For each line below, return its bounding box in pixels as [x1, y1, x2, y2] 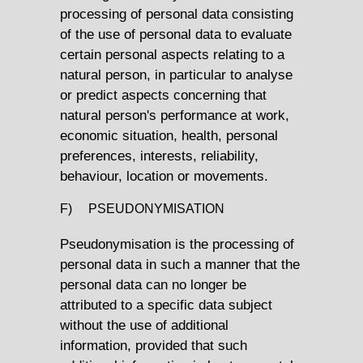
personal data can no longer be [60, 276, 246, 293]
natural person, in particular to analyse [60, 66, 293, 83]
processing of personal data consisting [60, 6, 293, 23]
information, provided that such [60, 337, 247, 354]
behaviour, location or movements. [60, 168, 268, 185]
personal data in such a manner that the [60, 256, 300, 273]
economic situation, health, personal [60, 127, 278, 144]
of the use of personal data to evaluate [60, 26, 292, 43]
